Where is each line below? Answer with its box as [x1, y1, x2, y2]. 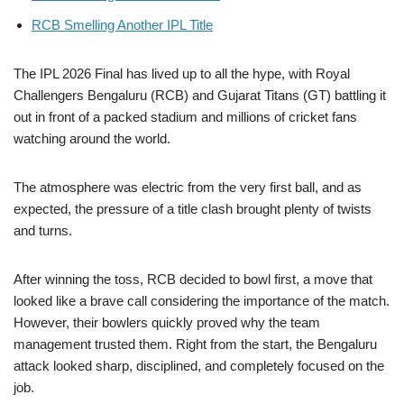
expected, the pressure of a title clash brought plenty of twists [14, 200, 372, 216]
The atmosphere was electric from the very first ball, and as [14, 179, 362, 195]
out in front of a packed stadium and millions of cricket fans [14, 108, 357, 124]
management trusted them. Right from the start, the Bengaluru [14, 335, 377, 352]
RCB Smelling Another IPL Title [32, 16, 213, 32]
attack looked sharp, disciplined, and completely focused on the [14, 357, 384, 373]
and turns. [14, 222, 72, 238]
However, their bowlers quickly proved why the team [14, 314, 320, 330]
